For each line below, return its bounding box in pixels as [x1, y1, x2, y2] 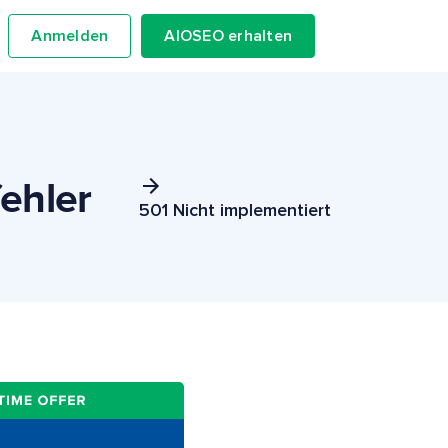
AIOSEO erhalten [164, 28, 292, 44]
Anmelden [31, 28, 109, 44]
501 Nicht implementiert [139, 202, 331, 220]
